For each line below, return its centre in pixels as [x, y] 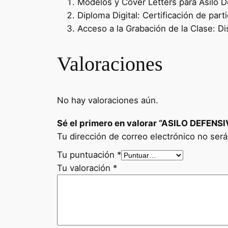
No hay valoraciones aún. [108, 100]
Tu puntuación [87, 154]
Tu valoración [85, 168]
